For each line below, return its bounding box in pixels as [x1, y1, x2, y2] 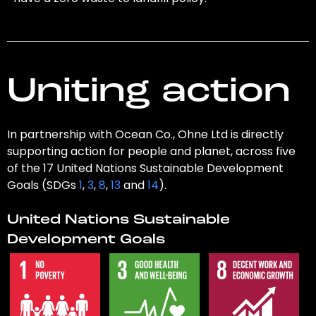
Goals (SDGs [6, 177, 79, 194]
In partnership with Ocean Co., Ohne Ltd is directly [6, 126, 284, 143]
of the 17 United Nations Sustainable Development [6, 160, 284, 177]
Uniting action [6, 75, 290, 110]
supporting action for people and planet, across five [6, 143, 296, 160]
